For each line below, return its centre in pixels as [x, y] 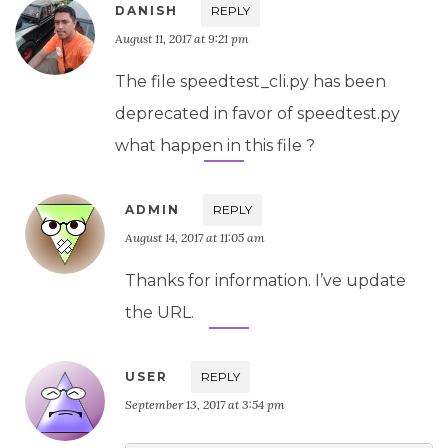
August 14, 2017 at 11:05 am [195, 237]
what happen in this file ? [215, 145]
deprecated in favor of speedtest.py [257, 113]
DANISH [146, 10]
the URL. [159, 312]
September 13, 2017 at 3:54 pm [205, 404]
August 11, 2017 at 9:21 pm [182, 38]
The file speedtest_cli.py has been [250, 81]
